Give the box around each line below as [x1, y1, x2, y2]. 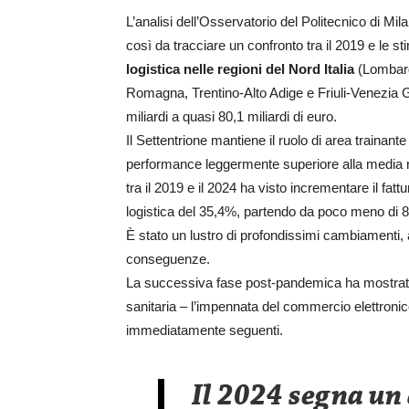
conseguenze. [126, 250, 210, 267]
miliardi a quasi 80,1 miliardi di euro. [126, 108, 337, 124]
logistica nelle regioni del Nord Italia [126, 60, 354, 77]
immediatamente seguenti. [126, 321, 283, 338]
